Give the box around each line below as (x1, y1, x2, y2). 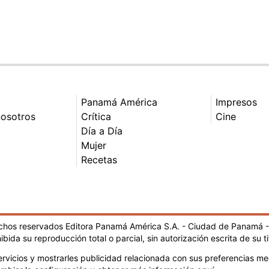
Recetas (81, 153, 117, 166)
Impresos (216, 95, 257, 108)
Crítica (81, 110, 111, 122)
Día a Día (81, 124, 122, 137)
